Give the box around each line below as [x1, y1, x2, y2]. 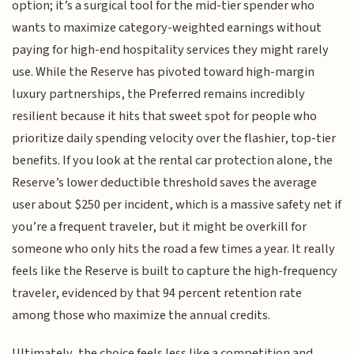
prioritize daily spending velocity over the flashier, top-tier [12, 128, 337, 148]
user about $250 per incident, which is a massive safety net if [12, 194, 342, 214]
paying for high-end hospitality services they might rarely [12, 40, 330, 59]
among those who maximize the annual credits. [12, 305, 271, 325]
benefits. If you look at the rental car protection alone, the [12, 150, 333, 170]
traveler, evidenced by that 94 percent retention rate [12, 283, 303, 303]
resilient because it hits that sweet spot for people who [12, 106, 318, 126]
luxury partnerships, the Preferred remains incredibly [12, 84, 306, 104]
